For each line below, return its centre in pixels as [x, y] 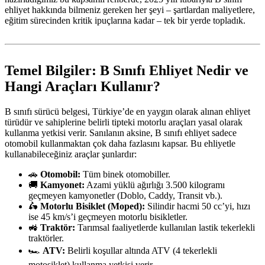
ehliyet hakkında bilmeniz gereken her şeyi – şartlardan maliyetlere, [130, 10]
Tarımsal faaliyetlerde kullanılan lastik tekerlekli [165, 228]
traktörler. [46, 238]
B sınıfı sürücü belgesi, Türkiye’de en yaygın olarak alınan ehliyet [127, 112]
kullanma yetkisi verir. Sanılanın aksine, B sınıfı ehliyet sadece [121, 133]
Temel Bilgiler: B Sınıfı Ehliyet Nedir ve [127, 71]
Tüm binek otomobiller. [125, 174]
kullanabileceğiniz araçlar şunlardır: [71, 154]
